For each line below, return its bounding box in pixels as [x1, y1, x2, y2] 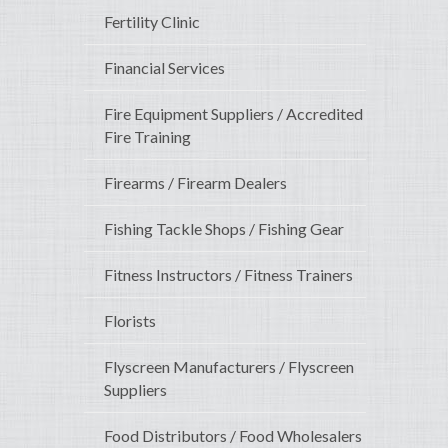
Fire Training [104, 127, 191, 147]
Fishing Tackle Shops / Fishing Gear [104, 219, 344, 239]
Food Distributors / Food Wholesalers [104, 426, 362, 446]
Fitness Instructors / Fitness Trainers [104, 265, 353, 285]
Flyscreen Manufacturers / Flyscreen [104, 357, 354, 377]
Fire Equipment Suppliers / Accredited [104, 104, 363, 124]
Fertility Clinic [104, 12, 200, 32]
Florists [104, 311, 156, 331]
